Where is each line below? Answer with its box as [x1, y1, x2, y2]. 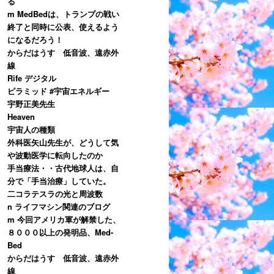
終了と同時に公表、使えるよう [7, 20, 119, 32]
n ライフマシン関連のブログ [7, 200, 110, 212]
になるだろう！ [7, 33, 63, 45]
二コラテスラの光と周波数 [7, 187, 103, 199]
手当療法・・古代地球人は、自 [7, 161, 119, 174]
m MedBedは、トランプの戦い [7, 7, 119, 20]
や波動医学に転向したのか [7, 149, 103, 161]
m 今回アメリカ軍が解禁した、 [7, 213, 120, 225]
